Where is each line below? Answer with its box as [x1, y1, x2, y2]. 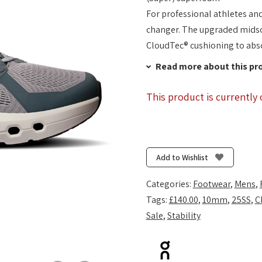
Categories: [146, 178, 193, 191]
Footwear [192, 178, 230, 191]
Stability [167, 209, 201, 222]
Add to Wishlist [156, 151, 209, 163]
